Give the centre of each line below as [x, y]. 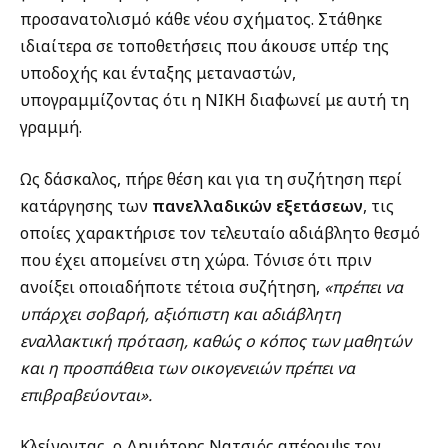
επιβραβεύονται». [86, 394]
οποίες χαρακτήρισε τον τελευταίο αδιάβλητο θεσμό [220, 232]
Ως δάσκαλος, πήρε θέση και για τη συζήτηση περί [211, 178]
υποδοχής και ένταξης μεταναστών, [158, 73]
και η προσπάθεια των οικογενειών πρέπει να [187, 367]
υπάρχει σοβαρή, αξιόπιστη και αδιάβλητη [180, 313]
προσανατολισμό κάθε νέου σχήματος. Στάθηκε [201, 19]
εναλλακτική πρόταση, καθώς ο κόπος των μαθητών [215, 340]
